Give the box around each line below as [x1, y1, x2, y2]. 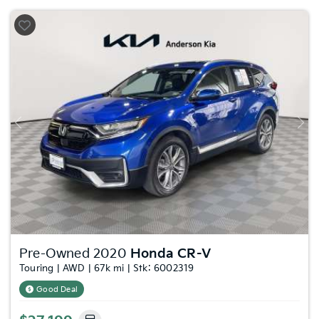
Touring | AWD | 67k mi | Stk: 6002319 [19, 262, 194, 274]
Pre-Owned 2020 [19, 246, 130, 261]
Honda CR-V [130, 246, 211, 261]
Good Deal [36, 284, 78, 294]
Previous [16, 122, 53, 133]
